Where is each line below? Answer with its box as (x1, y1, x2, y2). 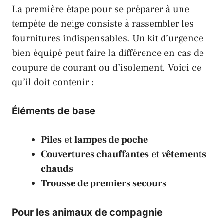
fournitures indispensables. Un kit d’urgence (12, 32, 203, 45)
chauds (41, 163, 73, 176)
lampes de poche (74, 133, 148, 146)
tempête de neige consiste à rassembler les (12, 18, 194, 31)
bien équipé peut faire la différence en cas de (12, 47, 204, 60)
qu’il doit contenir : (12, 76, 94, 89)
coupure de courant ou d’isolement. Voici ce (12, 61, 201, 74)
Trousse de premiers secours (41, 177, 166, 190)
